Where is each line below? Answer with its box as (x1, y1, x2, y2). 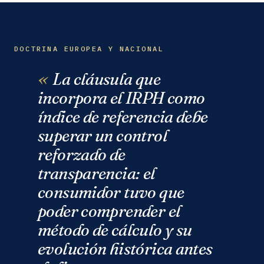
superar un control (38, 125, 167, 146)
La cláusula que (52, 68, 161, 89)
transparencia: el (38, 163, 156, 183)
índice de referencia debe (38, 106, 208, 127)
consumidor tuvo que (38, 181, 184, 202)
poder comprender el (38, 200, 181, 221)
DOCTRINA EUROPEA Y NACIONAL (14, 44, 164, 53)
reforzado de (38, 144, 126, 164)
